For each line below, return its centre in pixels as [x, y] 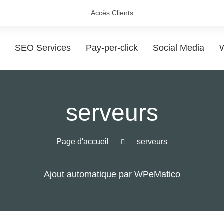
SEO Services [43, 48]
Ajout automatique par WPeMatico [112, 174]
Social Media [179, 48]
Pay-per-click [112, 48]
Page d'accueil [83, 142]
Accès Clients [112, 13]
